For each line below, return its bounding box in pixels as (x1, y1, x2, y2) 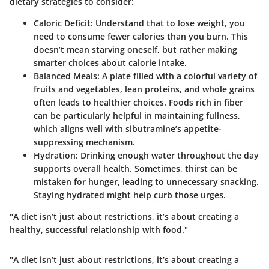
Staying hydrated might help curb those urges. (34, 189, 226, 201)
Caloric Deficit (34, 17, 91, 29)
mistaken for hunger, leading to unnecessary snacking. (34, 175, 259, 187)
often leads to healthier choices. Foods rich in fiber (34, 96, 243, 108)
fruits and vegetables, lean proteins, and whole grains (34, 83, 255, 95)
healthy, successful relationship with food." (10, 223, 188, 235)
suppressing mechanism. (34, 136, 135, 148)
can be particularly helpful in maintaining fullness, (34, 109, 240, 121)
